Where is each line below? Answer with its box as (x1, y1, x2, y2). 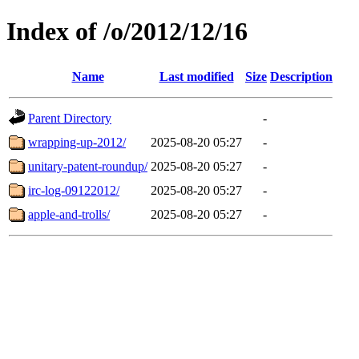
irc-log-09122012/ (28, 183, 119, 197)
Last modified (159, 69, 234, 83)
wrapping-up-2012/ (28, 135, 126, 149)
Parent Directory (28, 111, 111, 125)
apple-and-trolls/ (28, 207, 110, 221)
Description (270, 69, 333, 83)
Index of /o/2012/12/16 (6, 17, 248, 46)
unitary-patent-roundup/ (28, 159, 147, 173)
